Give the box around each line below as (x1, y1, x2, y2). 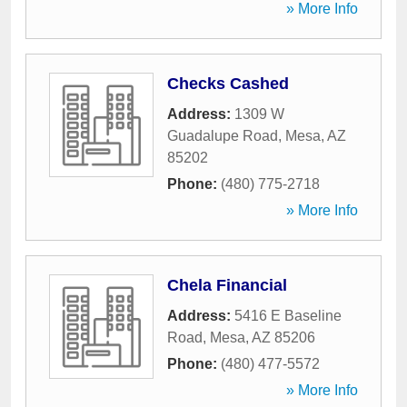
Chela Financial (167, 276, 287, 294)
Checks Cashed (167, 74, 289, 93)
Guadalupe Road (167, 128, 278, 144)
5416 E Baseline (234, 308, 342, 323)
